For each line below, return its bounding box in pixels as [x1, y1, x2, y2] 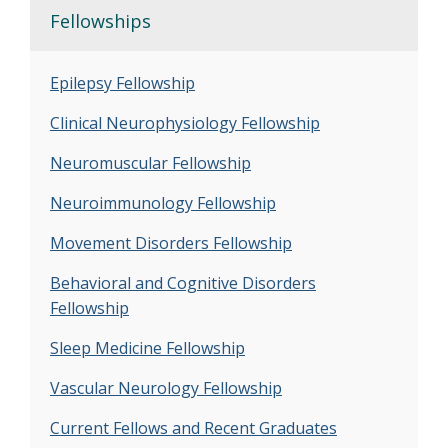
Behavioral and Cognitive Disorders [50, 272, 316, 294]
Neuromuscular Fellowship [50, 152, 251, 174]
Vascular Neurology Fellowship [50, 377, 282, 399]
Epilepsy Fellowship [50, 72, 195, 94]
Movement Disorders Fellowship [50, 232, 292, 254]
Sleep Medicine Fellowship [50, 337, 245, 359]
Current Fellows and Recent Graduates [50, 417, 337, 439]
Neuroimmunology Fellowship [50, 192, 276, 214]
